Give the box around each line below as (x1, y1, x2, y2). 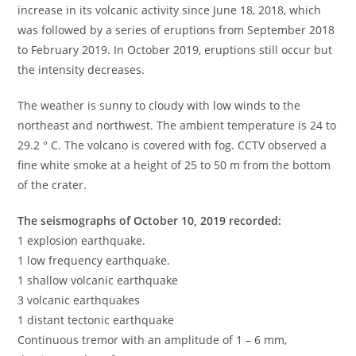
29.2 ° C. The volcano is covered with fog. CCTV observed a (17, 137, 327, 153)
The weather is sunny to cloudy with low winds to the (17, 98, 301, 114)
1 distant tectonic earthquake (17, 312, 175, 328)
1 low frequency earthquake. (17, 253, 171, 269)
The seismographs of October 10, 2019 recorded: (17, 213, 282, 229)
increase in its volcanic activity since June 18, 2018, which (17, 2, 322, 18)
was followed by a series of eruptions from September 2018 (17, 22, 335, 38)
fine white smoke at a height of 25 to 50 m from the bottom (17, 157, 331, 173)
